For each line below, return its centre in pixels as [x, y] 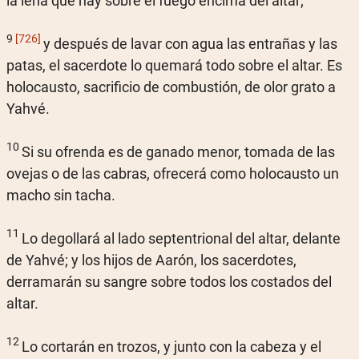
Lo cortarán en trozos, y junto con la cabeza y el [171, 346]
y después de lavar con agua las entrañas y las [190, 43]
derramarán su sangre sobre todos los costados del [169, 281]
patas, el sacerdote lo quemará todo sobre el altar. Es [174, 65]
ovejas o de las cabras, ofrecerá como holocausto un [173, 173]
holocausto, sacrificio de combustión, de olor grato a [171, 87]
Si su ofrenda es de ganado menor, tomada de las [178, 151]
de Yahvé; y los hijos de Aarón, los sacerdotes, [151, 260]
